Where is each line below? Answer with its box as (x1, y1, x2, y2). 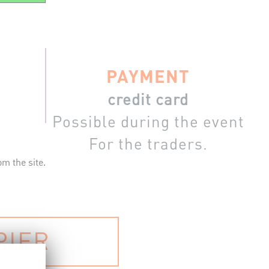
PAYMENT (106, 65, 190, 86)
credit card (107, 89, 189, 109)
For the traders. (88, 134, 208, 153)
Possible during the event (52, 112, 244, 131)
